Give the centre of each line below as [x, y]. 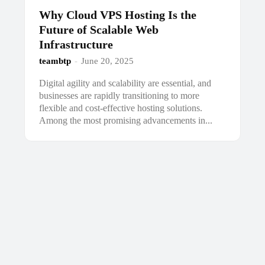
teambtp [55, 61]
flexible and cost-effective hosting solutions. [121, 108]
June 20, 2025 [108, 61]
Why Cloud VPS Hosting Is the [118, 14]
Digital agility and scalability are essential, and [125, 83]
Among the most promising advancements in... [126, 120]
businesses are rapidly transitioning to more [119, 95]
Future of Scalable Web [99, 29]
